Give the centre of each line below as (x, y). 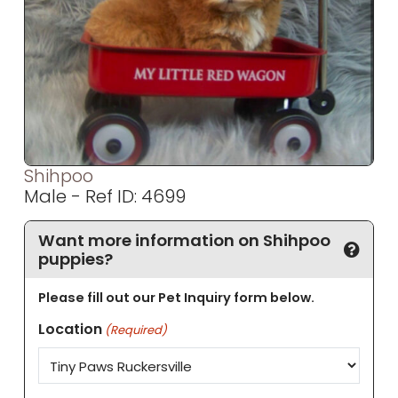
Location (70, 329)
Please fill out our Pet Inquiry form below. (176, 298)
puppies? (75, 259)
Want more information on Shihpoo (184, 240)
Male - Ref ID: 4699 (105, 197)
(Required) (136, 330)
